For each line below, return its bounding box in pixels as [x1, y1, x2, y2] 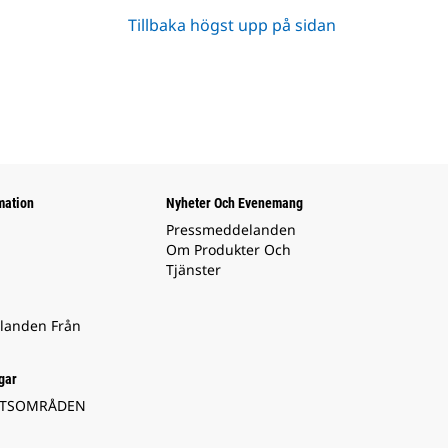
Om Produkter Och [166, 240, 292, 260]
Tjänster [166, 260, 222, 280]
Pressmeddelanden [166, 220, 297, 240]
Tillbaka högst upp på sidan [128, 14, 336, 37]
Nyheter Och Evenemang [166, 195, 304, 212]
